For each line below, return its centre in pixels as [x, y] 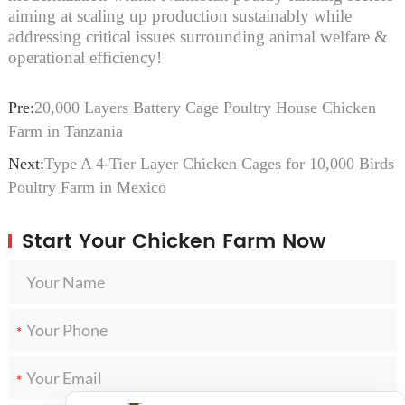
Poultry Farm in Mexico [87, 187]
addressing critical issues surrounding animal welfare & [198, 36]
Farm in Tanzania [65, 131]
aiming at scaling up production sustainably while [179, 15]
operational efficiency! [85, 57]
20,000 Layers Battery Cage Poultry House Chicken [205, 107]
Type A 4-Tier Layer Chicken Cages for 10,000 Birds [219, 163]
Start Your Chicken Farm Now [174, 241]
